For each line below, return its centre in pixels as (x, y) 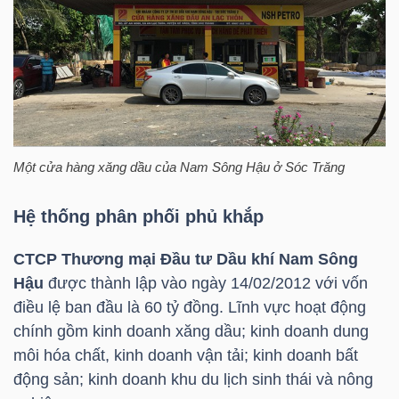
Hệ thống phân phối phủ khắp (138, 216)
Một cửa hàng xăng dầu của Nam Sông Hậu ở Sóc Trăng (179, 168)
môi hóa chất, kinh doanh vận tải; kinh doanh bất (186, 355)
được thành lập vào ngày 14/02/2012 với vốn (206, 283)
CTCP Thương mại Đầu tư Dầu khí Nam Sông (186, 259)
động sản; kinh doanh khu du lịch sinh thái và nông (193, 379)
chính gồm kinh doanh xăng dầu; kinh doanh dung (191, 331)
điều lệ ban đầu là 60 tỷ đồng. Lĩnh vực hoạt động (190, 307)
